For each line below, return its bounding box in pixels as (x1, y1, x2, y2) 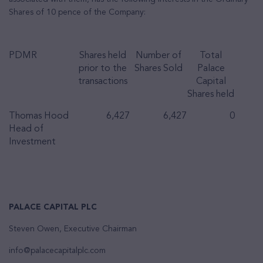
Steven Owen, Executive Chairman (9, 225, 137, 233)
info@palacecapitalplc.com (9, 247, 106, 255)
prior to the (79, 64, 127, 73)
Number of (135, 51, 181, 60)
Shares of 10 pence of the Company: (9, 8, 146, 16)
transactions (78, 77, 127, 86)
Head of (9, 124, 43, 134)
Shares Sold (134, 64, 183, 73)
